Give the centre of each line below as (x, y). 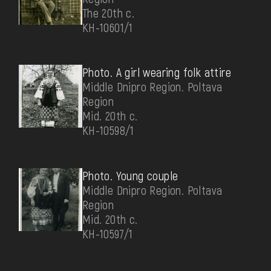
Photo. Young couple (130, 175)
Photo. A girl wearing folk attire (156, 72)
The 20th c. (108, 12)
